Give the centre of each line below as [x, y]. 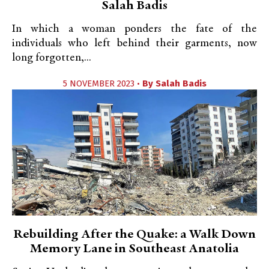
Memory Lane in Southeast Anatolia [134, 249]
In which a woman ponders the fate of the [134, 29]
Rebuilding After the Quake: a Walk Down [134, 235]
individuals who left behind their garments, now [134, 44]
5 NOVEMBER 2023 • [102, 83]
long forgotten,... [52, 58]
